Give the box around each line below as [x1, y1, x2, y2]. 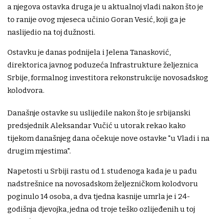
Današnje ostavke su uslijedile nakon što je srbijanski [7, 108, 191, 117]
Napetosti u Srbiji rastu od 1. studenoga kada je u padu [7, 166, 197, 175]
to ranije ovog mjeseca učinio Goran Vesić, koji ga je [7, 15, 186, 24]
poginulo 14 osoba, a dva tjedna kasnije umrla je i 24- [7, 192, 190, 201]
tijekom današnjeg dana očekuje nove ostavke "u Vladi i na [7, 133, 210, 143]
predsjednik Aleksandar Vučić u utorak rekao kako [7, 121, 186, 130]
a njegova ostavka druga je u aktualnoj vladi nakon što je [7, 2, 203, 11]
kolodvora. [7, 86, 44, 95]
